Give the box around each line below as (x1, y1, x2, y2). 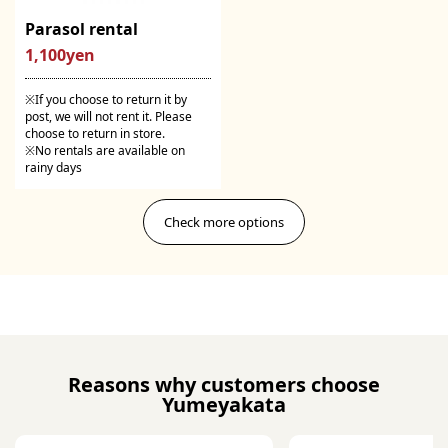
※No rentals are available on (25, 142, 185, 160)
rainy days (25, 159, 82, 177)
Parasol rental (25, 18, 138, 41)
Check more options (164, 212, 284, 231)
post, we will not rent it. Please (25, 108, 192, 126)
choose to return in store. (25, 125, 165, 143)
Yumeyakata (162, 390, 286, 418)
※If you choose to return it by (25, 91, 187, 109)
